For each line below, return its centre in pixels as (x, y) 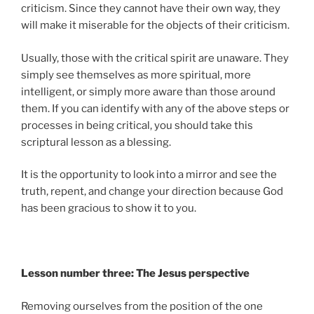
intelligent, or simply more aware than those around (148, 91)
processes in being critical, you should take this (137, 125)
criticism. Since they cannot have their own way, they (151, 9)
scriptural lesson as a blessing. (96, 142)
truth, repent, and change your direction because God (152, 192)
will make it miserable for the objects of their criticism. (155, 26)
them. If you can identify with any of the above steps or (155, 108)
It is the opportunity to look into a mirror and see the (149, 175)
